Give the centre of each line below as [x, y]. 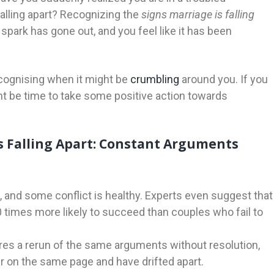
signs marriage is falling [198, 14]
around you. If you [225, 79]
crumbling [156, 79]
